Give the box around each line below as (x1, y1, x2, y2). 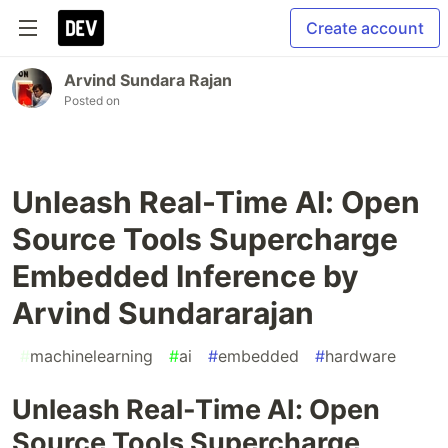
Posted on (64, 93, 120, 108)
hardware (325, 346, 396, 366)
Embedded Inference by (12, 258, 359, 294)
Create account (306, 18, 424, 38)
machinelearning (30, 346, 153, 366)
